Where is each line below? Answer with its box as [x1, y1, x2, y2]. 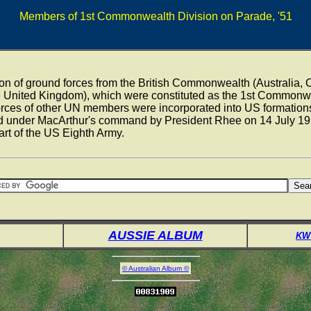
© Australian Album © [122, 264, 189, 272]
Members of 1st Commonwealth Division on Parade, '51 [19, 10, 292, 22]
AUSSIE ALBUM [108, 228, 203, 242]
